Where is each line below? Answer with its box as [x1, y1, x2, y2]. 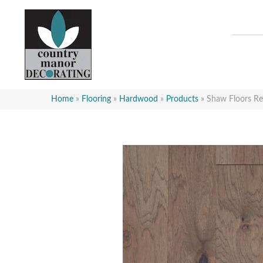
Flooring [82, 95, 111, 103]
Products [166, 95, 198, 103]
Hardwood [119, 95, 158, 103]
